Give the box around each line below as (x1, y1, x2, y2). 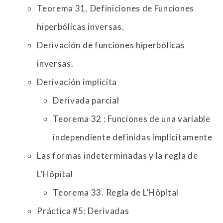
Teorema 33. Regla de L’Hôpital (53, 187, 179, 198)
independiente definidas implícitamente (53, 132, 213, 143)
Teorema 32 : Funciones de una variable (53, 113, 211, 124)
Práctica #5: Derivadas (37, 206, 129, 217)
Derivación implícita (37, 77, 117, 88)
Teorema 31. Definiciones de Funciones (37, 3, 195, 14)
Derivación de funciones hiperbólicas (37, 40, 185, 51)
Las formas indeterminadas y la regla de (37, 150, 198, 161)
